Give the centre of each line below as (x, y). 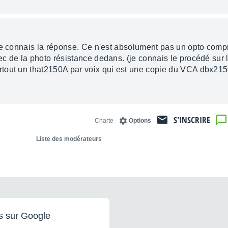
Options (140, 121)
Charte (104, 121)
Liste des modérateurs (69, 139)
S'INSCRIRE (192, 120)
